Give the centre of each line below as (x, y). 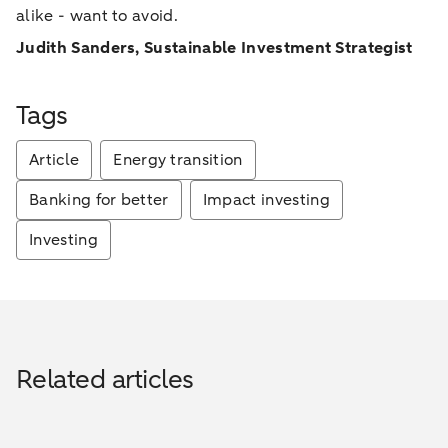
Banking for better (99, 200)
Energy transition (178, 160)
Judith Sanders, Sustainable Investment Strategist (214, 48)
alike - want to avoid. (97, 16)
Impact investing (266, 200)
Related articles (105, 379)
